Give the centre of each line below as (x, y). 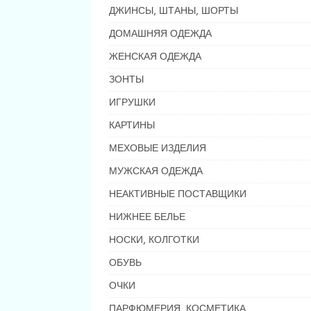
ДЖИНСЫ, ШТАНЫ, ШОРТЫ (174, 11)
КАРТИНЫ (132, 125)
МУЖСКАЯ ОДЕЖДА (156, 171)
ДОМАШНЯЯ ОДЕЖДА (160, 34)
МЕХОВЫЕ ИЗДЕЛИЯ (158, 148)
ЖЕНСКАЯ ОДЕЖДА (155, 57)
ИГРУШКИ (132, 102)
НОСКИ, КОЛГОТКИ (154, 240)
